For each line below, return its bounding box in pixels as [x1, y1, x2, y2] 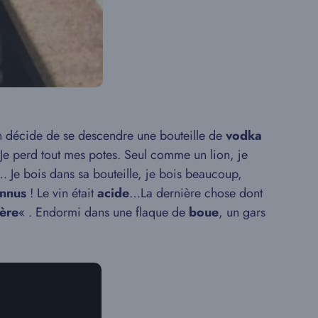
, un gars [219, 202, 265, 221]
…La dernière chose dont [129, 183, 263, 202]
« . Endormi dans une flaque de [18, 202, 185, 221]
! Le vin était [26, 183, 97, 202]
